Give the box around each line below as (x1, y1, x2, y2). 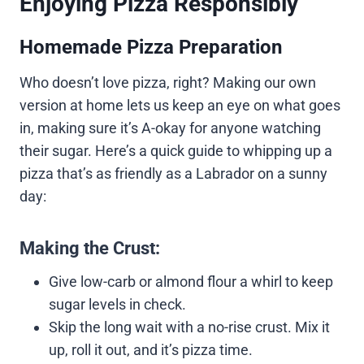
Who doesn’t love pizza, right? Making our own (19, 73, 316, 91)
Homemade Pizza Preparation (19, 35, 282, 58)
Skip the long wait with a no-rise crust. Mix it (49, 318, 330, 336)
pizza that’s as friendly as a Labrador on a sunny (19, 164, 327, 182)
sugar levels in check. (49, 295, 186, 313)
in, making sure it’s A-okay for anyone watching (19, 119, 321, 136)
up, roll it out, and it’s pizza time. (49, 340, 253, 358)
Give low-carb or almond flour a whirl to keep (49, 272, 333, 290)
